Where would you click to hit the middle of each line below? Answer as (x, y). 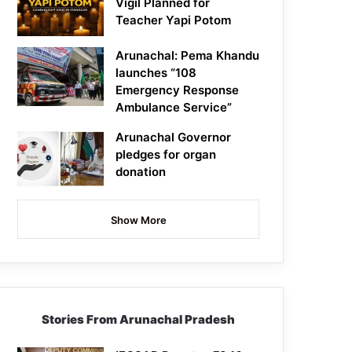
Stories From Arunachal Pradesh (139, 320)
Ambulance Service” (174, 108)
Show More (138, 220)
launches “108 (156, 73)
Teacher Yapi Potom (174, 20)
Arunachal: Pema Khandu (188, 56)
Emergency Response (178, 90)
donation (141, 172)
